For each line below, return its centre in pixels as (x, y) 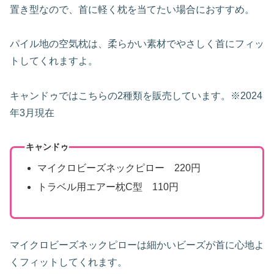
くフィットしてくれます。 (68, 262)
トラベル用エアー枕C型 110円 (108, 187)
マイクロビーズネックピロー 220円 (119, 168)
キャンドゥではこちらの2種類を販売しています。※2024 (136, 96)
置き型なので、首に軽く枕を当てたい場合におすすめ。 (132, 9)
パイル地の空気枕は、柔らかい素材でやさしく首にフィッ (137, 44)
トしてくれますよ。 (54, 61)
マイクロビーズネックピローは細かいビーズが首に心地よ (137, 245)
